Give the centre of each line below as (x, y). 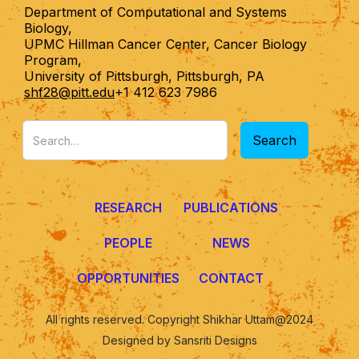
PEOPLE (128, 243)
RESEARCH (128, 208)
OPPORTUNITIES (128, 278)
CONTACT (231, 278)
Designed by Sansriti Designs (179, 341)
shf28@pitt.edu (69, 93)
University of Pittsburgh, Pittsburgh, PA (144, 77)
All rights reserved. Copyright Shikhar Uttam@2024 (179, 320)
